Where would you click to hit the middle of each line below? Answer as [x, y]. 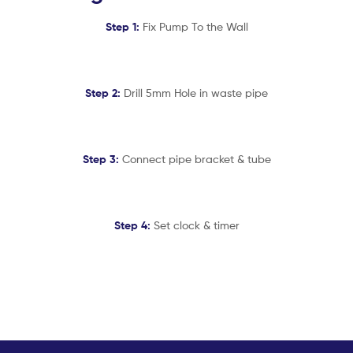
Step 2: [103, 93]
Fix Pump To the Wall [193, 26]
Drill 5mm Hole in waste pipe [194, 92]
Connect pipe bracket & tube [196, 158]
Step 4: [132, 225]
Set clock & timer [195, 225]
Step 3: [102, 159]
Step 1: [122, 26]
